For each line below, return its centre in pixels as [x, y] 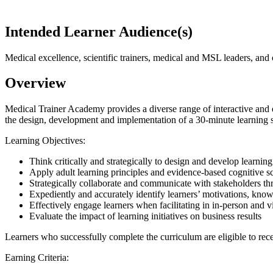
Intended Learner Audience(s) [99, 31]
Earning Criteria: [37, 258]
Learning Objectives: [45, 141]
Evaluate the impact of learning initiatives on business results [145, 216]
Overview [35, 83]
